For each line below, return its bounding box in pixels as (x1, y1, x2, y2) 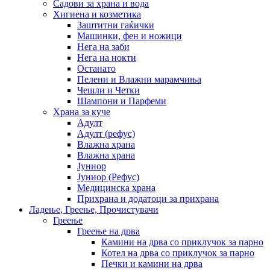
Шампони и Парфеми (77, 95, 166, 106)
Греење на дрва (77, 225, 140, 236)
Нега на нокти (77, 52, 136, 63)
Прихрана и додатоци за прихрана (77, 193, 219, 204)
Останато (77, 63, 116, 74)
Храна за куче (53, 106, 110, 117)
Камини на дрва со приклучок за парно (101, 236, 263, 247)
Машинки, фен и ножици (77, 30, 182, 41)
